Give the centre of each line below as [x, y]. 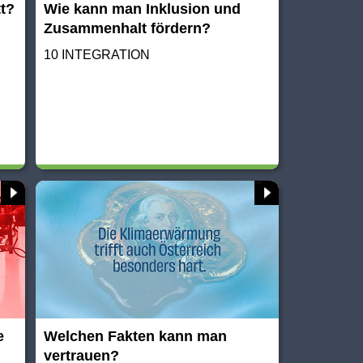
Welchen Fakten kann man [136, 336]
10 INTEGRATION [97, 55]
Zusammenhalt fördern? [128, 29]
